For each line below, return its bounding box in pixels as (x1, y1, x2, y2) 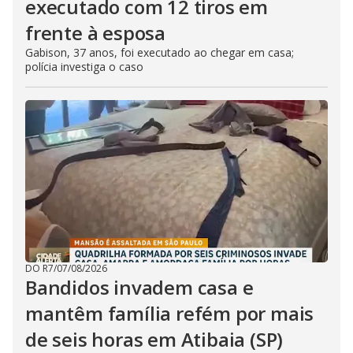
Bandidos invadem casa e (25, 274, 254, 300)
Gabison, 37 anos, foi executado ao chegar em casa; (25, 45, 294, 60)
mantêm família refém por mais (25, 300, 314, 326)
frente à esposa (25, 20, 166, 46)
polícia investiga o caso (25, 59, 143, 74)
